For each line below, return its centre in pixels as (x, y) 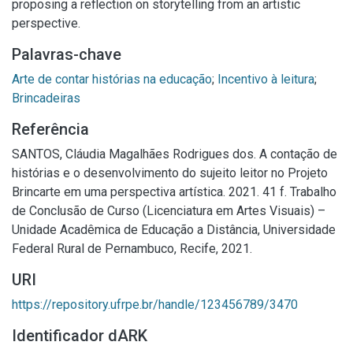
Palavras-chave (67, 54)
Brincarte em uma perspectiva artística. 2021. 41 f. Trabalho (174, 192)
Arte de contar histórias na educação (112, 79)
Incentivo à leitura (266, 79)
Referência (50, 129)
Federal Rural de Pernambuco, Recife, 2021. (132, 249)
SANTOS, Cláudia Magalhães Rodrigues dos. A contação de (175, 154)
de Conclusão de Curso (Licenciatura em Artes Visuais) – (169, 211)
